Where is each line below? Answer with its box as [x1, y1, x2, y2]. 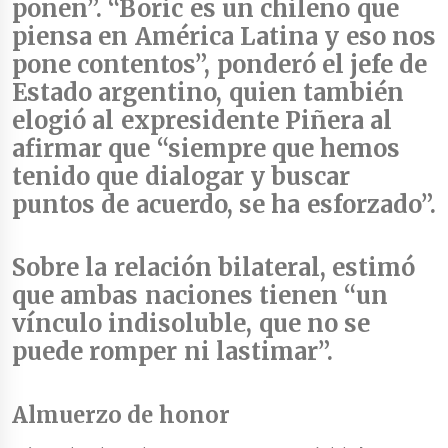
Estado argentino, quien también [12, 78, 404, 108]
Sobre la [12, 253, 114, 283]
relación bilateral [113, 253, 320, 283]
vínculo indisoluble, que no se [12, 309, 371, 339]
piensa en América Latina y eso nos [12, 22, 436, 52]
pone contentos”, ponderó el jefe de [12, 50, 428, 80]
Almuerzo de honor [12, 400, 230, 429]
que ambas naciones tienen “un [12, 281, 389, 311]
